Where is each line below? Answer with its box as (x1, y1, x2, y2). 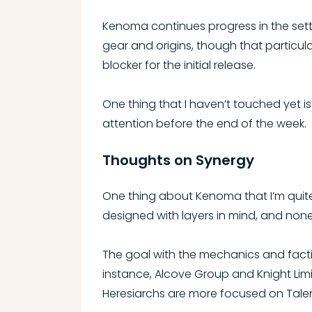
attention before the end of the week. (102, 116, 306, 132)
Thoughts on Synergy (102, 150, 254, 170)
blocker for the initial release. (102, 57, 256, 73)
